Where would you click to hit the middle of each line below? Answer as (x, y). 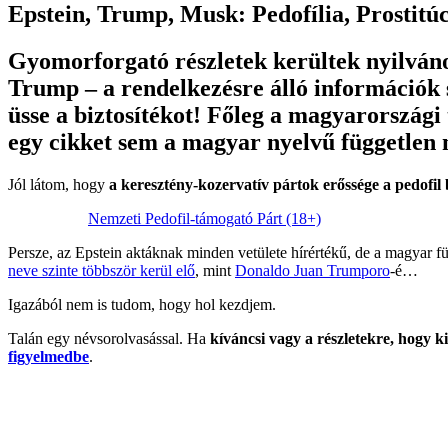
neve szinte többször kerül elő (101, 270)
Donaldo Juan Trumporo (312, 270)
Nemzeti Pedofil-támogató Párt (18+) (204, 218)
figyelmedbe (48, 356)
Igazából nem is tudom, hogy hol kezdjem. (142, 304)
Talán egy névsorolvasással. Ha (109, 338)
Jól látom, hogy (58, 184)
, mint (215, 270)
